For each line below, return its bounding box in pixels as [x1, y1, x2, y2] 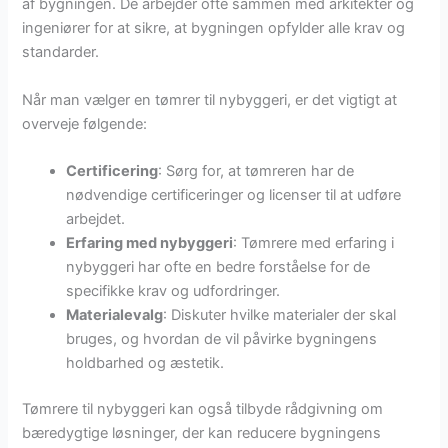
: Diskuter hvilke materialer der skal [163, 305, 397, 324]
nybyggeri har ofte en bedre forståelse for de [66, 257, 371, 276]
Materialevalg [66, 305, 164, 324]
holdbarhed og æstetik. [66, 353, 225, 372]
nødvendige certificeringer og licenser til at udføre [66, 185, 402, 204]
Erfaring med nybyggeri [66, 233, 234, 252]
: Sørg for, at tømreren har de [158, 161, 355, 180]
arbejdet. [66, 209, 126, 228]
